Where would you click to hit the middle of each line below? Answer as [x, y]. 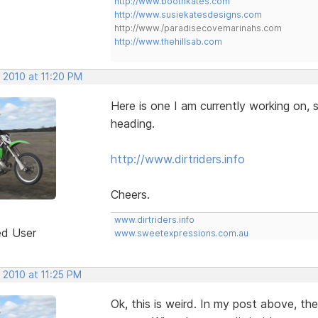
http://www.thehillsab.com [168, 41]
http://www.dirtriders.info [177, 159]
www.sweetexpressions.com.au [181, 233]
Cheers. [130, 194]
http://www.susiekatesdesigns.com [188, 14]
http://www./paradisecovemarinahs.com [198, 28]
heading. [132, 123]
